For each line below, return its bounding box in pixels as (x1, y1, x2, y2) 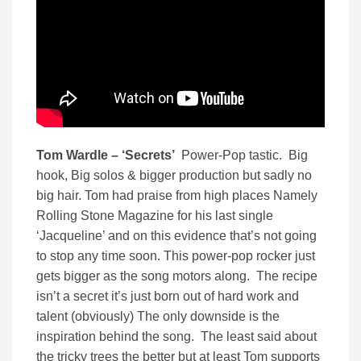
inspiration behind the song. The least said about (36, 330, 317, 344)
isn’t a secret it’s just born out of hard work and (36, 289, 299, 304)
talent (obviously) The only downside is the (36, 309, 280, 324)
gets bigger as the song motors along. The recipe (36, 269, 317, 284)
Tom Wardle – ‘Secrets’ (36, 148, 178, 163)
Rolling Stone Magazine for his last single (36, 209, 273, 223)
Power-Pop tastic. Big (178, 148, 308, 163)
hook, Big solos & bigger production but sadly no (36, 168, 312, 183)
